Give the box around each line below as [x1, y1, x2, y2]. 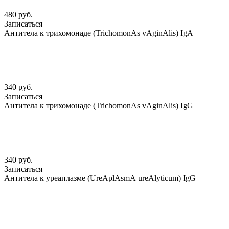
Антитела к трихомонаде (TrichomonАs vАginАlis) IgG [4, 101, 193, 110]
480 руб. [4, 10, 33, 19]
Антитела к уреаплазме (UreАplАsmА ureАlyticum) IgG [4, 174, 196, 183]
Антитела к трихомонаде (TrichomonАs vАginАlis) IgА [4, 29, 193, 38]
